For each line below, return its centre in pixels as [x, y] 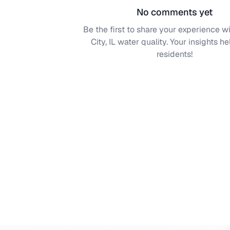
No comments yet [175, 12]
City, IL [103, 42]
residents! [175, 54]
